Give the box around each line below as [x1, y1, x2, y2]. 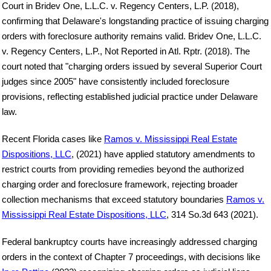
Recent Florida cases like [2, 133, 104, 144]
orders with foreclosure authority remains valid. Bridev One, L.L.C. [2, 30, 261, 41]
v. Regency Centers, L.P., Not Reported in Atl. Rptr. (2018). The [2, 45, 250, 56]
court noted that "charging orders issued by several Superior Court [2, 60, 262, 71]
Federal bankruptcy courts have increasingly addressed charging [2, 236, 257, 247]
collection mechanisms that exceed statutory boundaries [2, 194, 226, 204]
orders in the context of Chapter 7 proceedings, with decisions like [2, 251, 260, 262]
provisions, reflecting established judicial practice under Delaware [2, 91, 258, 102]
